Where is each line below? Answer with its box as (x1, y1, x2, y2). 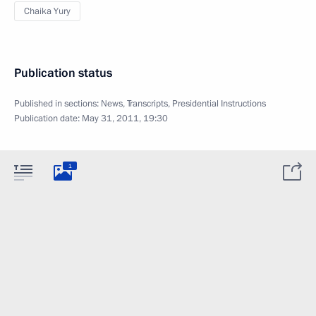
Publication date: (14, 112, 82, 125)
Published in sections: (14, 97, 101, 110)
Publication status (14, 65, 112, 81)
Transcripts (127, 97, 168, 110)
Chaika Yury (24, 5, 71, 18)
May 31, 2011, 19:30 (82, 112, 168, 125)
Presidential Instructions (172, 97, 266, 110)
